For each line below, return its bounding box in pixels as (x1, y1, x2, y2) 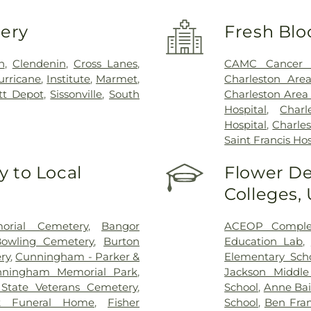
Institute (47, 72, 91, 85)
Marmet (96, 72, 138, 85)
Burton (103, 234, 140, 248)
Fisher (108, 295, 140, 309)
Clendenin (12, 56, 66, 70)
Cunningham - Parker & (15, 249, 140, 263)
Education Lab (224, 234, 303, 248)
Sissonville (50, 87, 103, 101)
